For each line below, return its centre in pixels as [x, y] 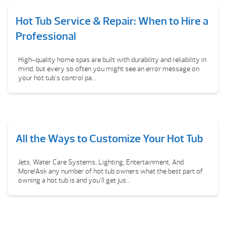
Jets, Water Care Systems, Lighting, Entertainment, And [101, 162]
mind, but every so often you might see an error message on [109, 69]
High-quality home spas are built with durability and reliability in [112, 60]
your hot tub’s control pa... [57, 78]
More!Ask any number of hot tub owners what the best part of [110, 171]
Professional [46, 36]
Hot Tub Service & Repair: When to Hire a [112, 21]
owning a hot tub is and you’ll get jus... [74, 180]
